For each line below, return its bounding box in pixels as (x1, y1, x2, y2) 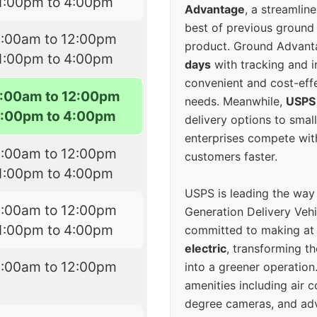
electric (185, 241, 226, 256)
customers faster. (185, 149, 277, 164)
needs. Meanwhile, (185, 94, 286, 109)
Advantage (185, 2, 245, 17)
